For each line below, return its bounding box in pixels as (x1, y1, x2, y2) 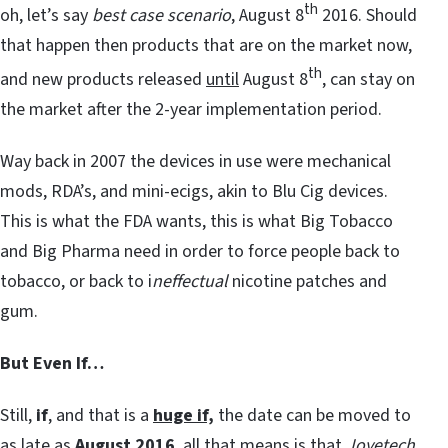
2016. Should (318, 3, 417, 29)
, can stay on (322, 67, 415, 93)
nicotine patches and (228, 269, 387, 295)
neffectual (152, 269, 228, 295)
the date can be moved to (214, 403, 411, 429)
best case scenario (92, 3, 231, 29)
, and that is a (48, 403, 153, 429)
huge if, (153, 403, 214, 429)
